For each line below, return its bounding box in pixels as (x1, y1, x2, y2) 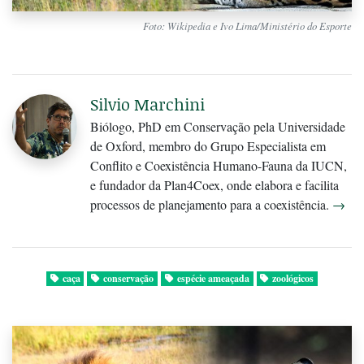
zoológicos (272, 271, 314, 285)
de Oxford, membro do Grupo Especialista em (90, 136, 326, 154)
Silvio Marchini (90, 92, 205, 115)
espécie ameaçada (176, 271, 249, 285)
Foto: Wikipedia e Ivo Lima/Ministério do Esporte (143, 18, 352, 32)
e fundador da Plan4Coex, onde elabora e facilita (90, 175, 339, 193)
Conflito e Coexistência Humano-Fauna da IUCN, (90, 156, 347, 174)
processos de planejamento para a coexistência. (90, 195, 332, 213)
